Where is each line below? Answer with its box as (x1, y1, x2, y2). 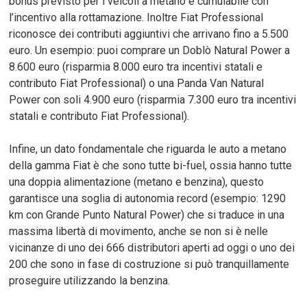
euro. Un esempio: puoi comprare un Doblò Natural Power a (9, 43, 291, 57)
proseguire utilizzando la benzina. (9, 273, 171, 287)
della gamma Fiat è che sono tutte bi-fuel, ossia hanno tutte (9, 158, 293, 172)
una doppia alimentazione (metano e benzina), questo (9, 175, 265, 188)
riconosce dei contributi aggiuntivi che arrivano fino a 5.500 (9, 27, 289, 40)
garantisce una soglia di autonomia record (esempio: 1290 (9, 191, 286, 205)
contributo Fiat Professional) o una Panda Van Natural (9, 76, 265, 90)
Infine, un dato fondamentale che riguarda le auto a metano (9, 142, 287, 156)
